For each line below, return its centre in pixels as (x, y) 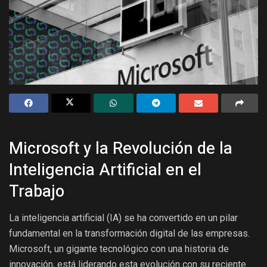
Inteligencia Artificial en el (105, 170)
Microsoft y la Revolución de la (121, 149)
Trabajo (37, 192)
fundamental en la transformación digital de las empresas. (129, 234)
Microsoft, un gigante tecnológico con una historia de (119, 249)
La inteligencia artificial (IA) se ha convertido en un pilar (123, 218)
